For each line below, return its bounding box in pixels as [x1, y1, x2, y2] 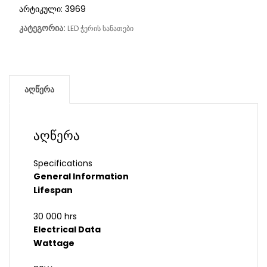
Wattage [33, 237, 74, 250]
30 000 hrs [33, 210, 77, 223]
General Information [33, 170, 129, 183]
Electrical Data [33, 223, 101, 236]
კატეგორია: [18, 22, 67, 35]
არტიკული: [18, 3, 65, 15]
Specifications [33, 157, 92, 170]
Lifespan [33, 184, 73, 197]
